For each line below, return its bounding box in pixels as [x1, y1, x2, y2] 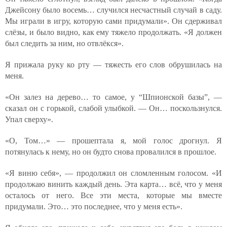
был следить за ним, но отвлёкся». [5, 39, 124, 48]
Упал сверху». [5, 115, 53, 124]
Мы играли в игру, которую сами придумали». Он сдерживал [5, 17, 222, 25]
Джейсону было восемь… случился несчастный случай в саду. [5, 6, 222, 14]
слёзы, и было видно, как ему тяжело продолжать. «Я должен [5, 28, 222, 36]
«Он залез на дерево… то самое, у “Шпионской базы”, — [5, 93, 222, 101]
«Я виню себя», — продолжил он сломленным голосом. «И [5, 169, 222, 177]
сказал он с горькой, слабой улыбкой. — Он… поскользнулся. [5, 104, 222, 112]
